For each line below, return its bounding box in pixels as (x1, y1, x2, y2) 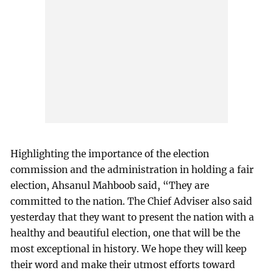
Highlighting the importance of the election (10, 147, 210, 160)
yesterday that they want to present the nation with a (10, 211, 255, 223)
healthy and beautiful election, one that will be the (10, 227, 241, 239)
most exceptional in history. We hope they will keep (10, 243, 247, 255)
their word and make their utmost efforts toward (10, 258, 236, 271)
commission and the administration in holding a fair (10, 163, 254, 175)
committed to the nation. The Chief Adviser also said (10, 195, 253, 207)
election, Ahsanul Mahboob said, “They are (10, 179, 210, 191)
